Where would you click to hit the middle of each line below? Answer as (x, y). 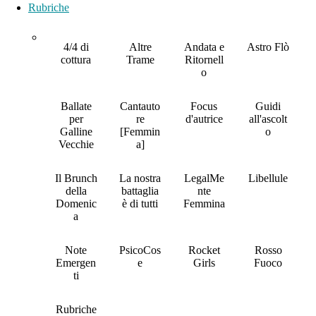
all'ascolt (268, 119)
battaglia (140, 191)
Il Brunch (76, 178)
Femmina (204, 204)
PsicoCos (140, 250)
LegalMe (204, 178)
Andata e (204, 47)
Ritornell (204, 60)
